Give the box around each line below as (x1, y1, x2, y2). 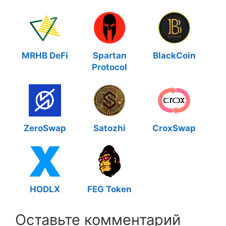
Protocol (92, 62, 127, 72)
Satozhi (93, 123, 126, 133)
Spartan (92, 50, 127, 61)
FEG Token (87, 184, 132, 194)
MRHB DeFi (22, 50, 68, 61)
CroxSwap (152, 123, 196, 133)
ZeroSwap (24, 123, 66, 133)
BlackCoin (152, 50, 196, 61)
